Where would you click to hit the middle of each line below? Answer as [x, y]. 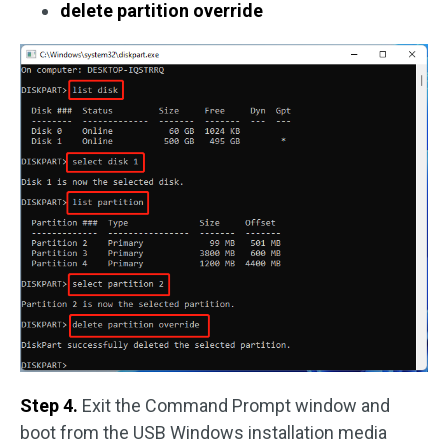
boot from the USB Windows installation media [203, 432]
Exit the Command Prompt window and [236, 405]
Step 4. [51, 405]
